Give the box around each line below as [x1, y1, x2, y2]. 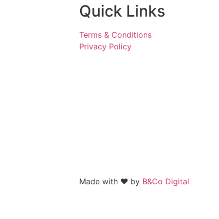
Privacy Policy [79, 41, 131, 51]
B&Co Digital [142, 176, 189, 186]
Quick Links [79, 1, 165, 21]
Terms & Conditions [79, 29, 152, 40]
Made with [79, 176, 120, 186]
